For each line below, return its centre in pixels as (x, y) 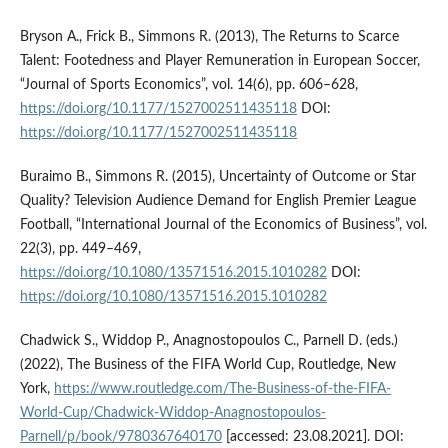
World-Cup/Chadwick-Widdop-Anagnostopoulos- (172, 412)
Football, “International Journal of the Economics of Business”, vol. (223, 224)
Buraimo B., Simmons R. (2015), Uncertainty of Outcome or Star (217, 176)
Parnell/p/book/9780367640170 (120, 436)
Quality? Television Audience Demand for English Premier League (217, 200)
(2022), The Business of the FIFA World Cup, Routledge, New (207, 364)
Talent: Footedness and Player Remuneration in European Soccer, (219, 60)
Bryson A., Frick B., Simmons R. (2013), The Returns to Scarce (209, 36)
